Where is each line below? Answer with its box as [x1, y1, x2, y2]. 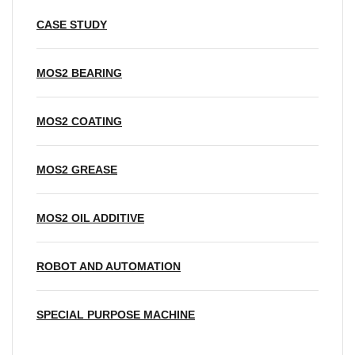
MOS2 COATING [36, 114, 122, 128]
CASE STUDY [36, 17, 107, 31]
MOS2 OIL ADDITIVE [36, 211, 144, 224]
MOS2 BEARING [36, 66, 122, 79]
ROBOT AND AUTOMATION [36, 259, 181, 273]
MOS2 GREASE [36, 162, 117, 176]
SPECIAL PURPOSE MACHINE [36, 307, 195, 321]
